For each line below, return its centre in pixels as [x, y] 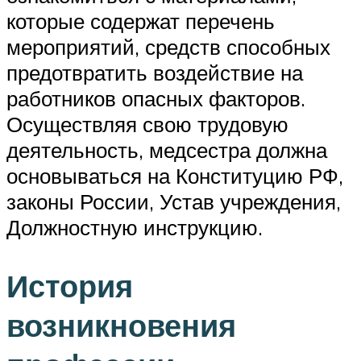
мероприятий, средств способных [168, 47]
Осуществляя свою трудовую [147, 124]
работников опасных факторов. [156, 98]
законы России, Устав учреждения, [174, 201]
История [70, 285]
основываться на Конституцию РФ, [175, 176]
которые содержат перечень [141, 21]
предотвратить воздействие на [155, 73]
